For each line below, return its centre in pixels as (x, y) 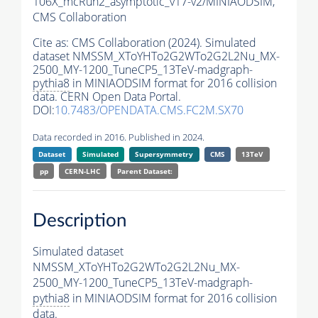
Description (80, 220)
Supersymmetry (164, 154)
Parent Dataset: (144, 171)
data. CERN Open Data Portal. (107, 97)
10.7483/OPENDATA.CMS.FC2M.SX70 (149, 110)
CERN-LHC (83, 171)
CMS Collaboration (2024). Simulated (164, 43)
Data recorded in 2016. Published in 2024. (119, 137)
